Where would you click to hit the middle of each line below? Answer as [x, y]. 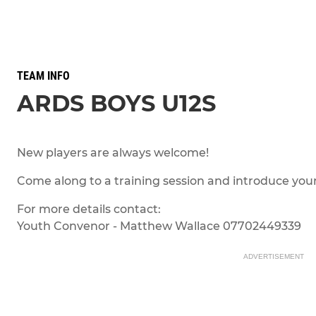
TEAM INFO [43, 76]
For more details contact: [89, 209]
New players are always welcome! [113, 153]
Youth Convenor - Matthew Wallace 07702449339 [159, 226]
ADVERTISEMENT [274, 257]
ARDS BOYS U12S [116, 104]
